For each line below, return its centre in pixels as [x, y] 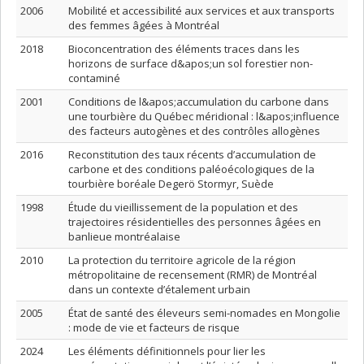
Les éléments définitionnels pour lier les [167, 351]
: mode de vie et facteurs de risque [154, 327]
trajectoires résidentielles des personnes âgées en [195, 222]
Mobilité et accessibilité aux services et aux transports [201, 11]
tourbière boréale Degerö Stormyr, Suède [171, 184]
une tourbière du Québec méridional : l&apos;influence [204, 116]
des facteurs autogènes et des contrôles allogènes [194, 131]
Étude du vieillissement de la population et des [183, 207]
